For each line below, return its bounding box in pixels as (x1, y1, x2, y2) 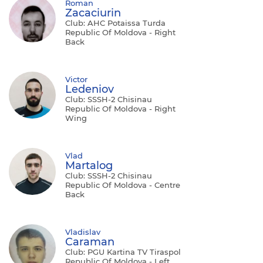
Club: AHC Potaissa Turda (65, 18, 166, 28)
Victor (65, 74, 87, 84)
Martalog (65, 159, 113, 172)
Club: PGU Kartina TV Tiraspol (65, 247, 181, 257)
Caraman (65, 235, 114, 248)
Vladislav (65, 227, 100, 237)
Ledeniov (65, 82, 114, 96)
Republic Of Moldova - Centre (65, 180, 180, 190)
